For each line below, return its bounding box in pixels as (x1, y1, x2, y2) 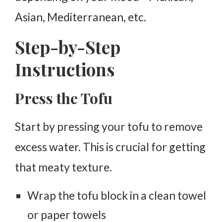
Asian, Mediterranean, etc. (15, 9, 146, 24)
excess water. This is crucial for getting (15, 139, 206, 154)
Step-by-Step (15, 35, 120, 58)
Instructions (15, 57, 115, 81)
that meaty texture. (15, 160, 112, 174)
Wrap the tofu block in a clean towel (27, 188, 206, 202)
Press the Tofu (15, 88, 112, 108)
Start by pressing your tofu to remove (15, 119, 203, 133)
